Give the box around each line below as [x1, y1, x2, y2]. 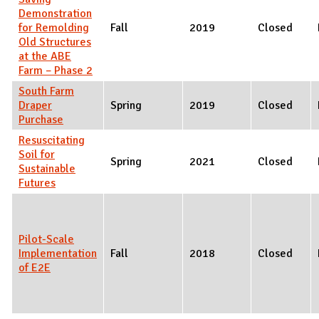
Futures [19, 175, 56, 190]
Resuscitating [19, 132, 85, 147]
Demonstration [19, 6, 92, 21]
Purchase [19, 112, 63, 127]
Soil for [19, 147, 55, 162]
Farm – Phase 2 [19, 63, 93, 78]
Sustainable [19, 161, 75, 176]
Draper [19, 98, 52, 113]
